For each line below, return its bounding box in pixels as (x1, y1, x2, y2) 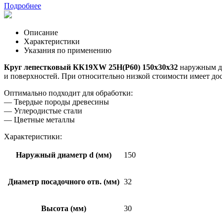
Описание (24, 28, 58, 37)
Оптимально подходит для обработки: (4, 88, 133, 97)
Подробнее (4, 1, 41, 10)
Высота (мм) (41, 204, 86, 213)
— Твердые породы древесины (4, 97, 109, 106)
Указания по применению (24, 46, 111, 55)
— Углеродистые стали (4, 106, 82, 115)
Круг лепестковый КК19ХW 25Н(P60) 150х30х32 (4, 62, 178, 71)
